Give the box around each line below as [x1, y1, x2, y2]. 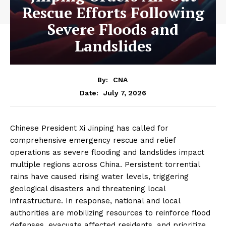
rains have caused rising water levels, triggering [10, 172, 189, 181]
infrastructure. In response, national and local [10, 196, 180, 205]
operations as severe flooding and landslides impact [10, 147, 204, 157]
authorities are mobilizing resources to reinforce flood [10, 208, 210, 217]
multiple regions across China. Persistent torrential [10, 159, 200, 169]
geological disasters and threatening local [10, 184, 165, 193]
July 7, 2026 [103, 88, 146, 97]
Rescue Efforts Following [22, 3, 204, 23]
